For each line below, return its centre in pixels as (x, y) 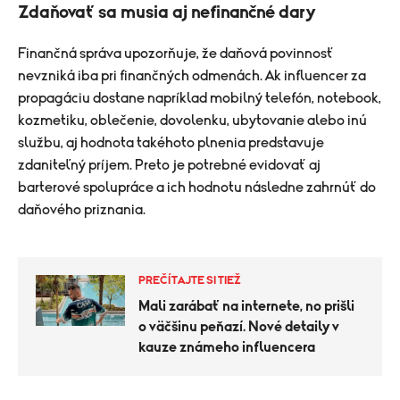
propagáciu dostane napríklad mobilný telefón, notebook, (200, 98)
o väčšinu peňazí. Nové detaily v (239, 327)
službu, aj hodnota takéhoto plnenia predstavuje (171, 143)
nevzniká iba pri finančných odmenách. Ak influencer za (192, 76)
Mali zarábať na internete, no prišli (246, 306)
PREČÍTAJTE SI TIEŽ (190, 281)
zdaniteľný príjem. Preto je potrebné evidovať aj (169, 165)
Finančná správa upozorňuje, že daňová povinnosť (176, 54)
